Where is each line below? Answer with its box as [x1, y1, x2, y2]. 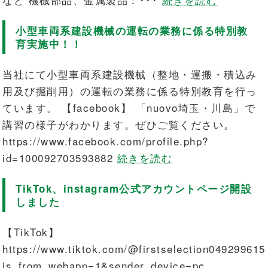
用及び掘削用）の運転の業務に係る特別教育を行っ [2, 83, 257, 98]
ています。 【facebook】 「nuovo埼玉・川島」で [2, 99, 256, 115]
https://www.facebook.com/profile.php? [2, 133, 209, 148]
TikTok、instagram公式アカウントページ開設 [16, 181, 252, 196]
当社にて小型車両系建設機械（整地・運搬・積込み [2, 66, 257, 81]
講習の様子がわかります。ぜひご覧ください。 [2, 116, 235, 132]
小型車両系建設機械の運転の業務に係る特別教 [16, 23, 248, 38]
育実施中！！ [16, 36, 83, 51]
